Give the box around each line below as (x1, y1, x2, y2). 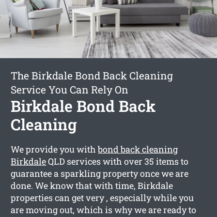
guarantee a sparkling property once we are (11, 167, 189, 179)
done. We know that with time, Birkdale (11, 179, 173, 191)
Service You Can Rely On (11, 82, 129, 96)
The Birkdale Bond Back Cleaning (11, 68, 173, 82)
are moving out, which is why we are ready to (11, 203, 197, 216)
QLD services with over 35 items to (46, 155, 189, 167)
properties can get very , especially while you (11, 191, 194, 203)
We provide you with (11, 143, 98, 155)
